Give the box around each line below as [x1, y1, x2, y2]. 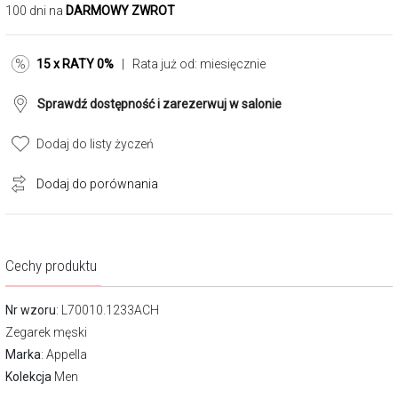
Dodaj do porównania [36, 177, 158, 191]
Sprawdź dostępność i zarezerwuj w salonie [37, 97, 282, 111]
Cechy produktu [5, 257, 97, 275]
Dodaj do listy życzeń [36, 137, 154, 151]
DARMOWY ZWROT [66, 4, 175, 18]
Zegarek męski [5, 325, 87, 339]
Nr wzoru [5, 303, 56, 317]
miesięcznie [200, 57, 266, 71]
